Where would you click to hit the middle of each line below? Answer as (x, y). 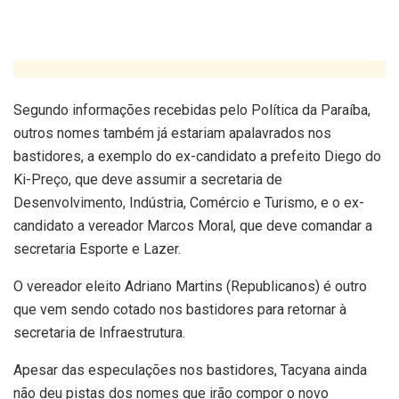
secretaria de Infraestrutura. (99, 332)
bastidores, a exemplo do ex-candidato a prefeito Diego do (197, 156)
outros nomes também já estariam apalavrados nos (172, 133)
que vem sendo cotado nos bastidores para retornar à (180, 309)
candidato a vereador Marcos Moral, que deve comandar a (193, 225)
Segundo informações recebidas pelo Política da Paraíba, (192, 110)
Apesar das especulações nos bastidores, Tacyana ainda (190, 370)
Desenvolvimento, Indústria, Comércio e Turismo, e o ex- (189, 202)
